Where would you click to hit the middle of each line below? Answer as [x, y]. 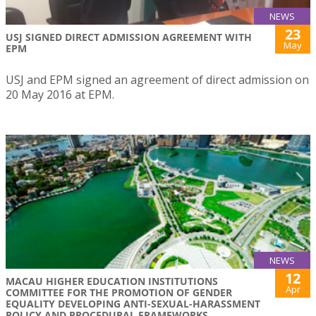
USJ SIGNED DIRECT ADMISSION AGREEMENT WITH [129, 37]
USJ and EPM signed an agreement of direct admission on [157, 79]
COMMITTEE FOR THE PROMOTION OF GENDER [119, 293]
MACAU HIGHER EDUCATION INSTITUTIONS [112, 281]
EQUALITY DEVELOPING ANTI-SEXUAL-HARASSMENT [133, 304]
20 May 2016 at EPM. [60, 94]
